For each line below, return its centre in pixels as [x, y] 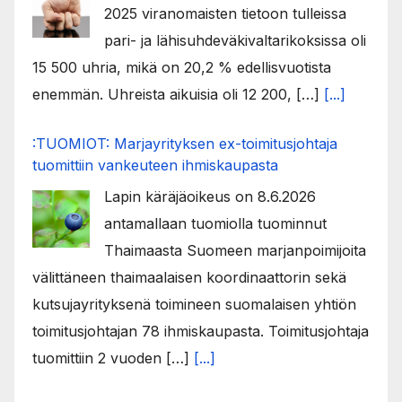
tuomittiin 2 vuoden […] [113, 358]
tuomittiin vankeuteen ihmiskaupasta [155, 165]
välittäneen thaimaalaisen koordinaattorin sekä [189, 277]
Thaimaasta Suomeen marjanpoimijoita [235, 250]
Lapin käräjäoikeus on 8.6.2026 [210, 196]
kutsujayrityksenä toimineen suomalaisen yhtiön [194, 304]
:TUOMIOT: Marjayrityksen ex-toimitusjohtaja [185, 143]
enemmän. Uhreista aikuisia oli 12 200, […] [178, 94]
